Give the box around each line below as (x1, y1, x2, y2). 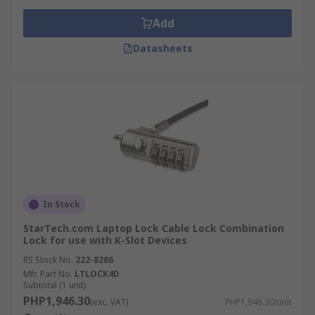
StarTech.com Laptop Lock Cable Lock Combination (23, 221, 284, 235)
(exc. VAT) (90, 296, 128, 308)
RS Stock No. (23, 254, 73, 266)
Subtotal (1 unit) (23, 279, 86, 291)
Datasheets (132, 41, 193, 55)
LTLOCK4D (75, 268, 120, 280)
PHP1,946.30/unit (225, 296, 292, 308)
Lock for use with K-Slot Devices (23, 233, 187, 247)
